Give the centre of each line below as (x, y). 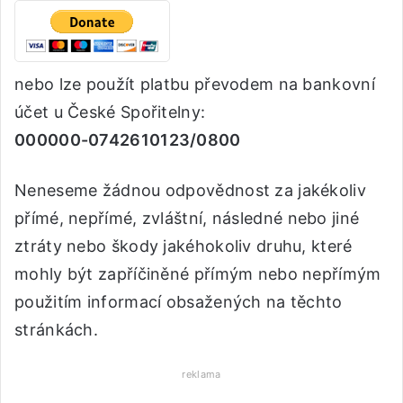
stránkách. (57, 329)
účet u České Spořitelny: (110, 112)
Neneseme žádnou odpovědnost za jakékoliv (190, 190)
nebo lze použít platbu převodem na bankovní (195, 84)
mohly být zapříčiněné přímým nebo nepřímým (198, 273)
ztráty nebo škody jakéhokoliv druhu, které (184, 246)
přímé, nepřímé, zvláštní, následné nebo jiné (187, 218)
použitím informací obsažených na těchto (179, 301)
